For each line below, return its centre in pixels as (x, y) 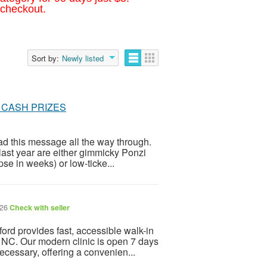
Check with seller (40, 207)
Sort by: (45, 58)
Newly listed (83, 58)
